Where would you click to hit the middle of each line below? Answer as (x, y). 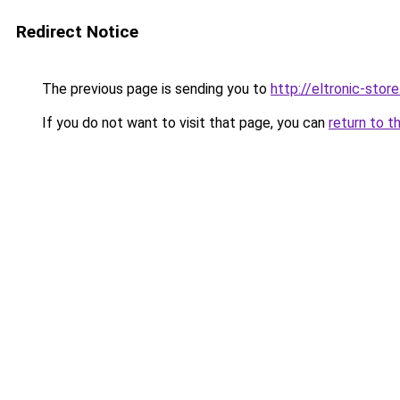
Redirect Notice (77, 32)
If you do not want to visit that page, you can (183, 123)
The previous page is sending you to (154, 89)
